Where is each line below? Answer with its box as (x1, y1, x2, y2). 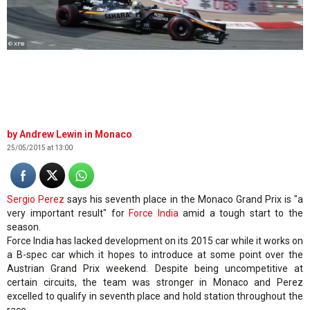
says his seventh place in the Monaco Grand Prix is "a (64, 194, 304, 206)
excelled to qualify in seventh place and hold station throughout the (7, 291, 303, 302)
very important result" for (7, 208, 129, 219)
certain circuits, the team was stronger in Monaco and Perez (7, 277, 303, 289)
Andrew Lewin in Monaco (19, 129, 132, 140)
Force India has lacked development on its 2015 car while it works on (7, 235, 303, 247)
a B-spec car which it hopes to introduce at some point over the (7, 249, 303, 261)
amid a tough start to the (178, 208, 304, 219)
